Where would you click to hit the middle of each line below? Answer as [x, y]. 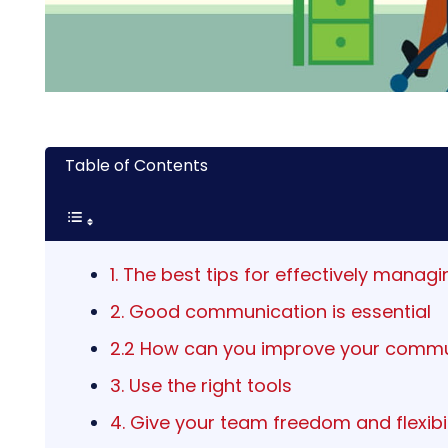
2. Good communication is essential [270, 311]
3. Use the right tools [201, 385]
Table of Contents [136, 165]
